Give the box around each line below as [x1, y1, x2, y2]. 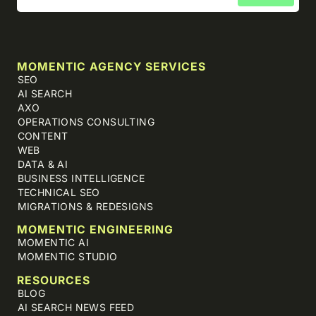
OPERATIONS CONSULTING [17, 115, 155, 128]
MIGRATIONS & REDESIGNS [17, 200, 154, 212]
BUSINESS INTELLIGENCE [17, 171, 145, 184]
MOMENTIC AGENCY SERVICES [16, 59, 206, 73]
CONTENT [17, 129, 68, 142]
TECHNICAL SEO [17, 186, 100, 198]
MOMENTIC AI [17, 236, 90, 249]
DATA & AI [17, 157, 68, 170]
